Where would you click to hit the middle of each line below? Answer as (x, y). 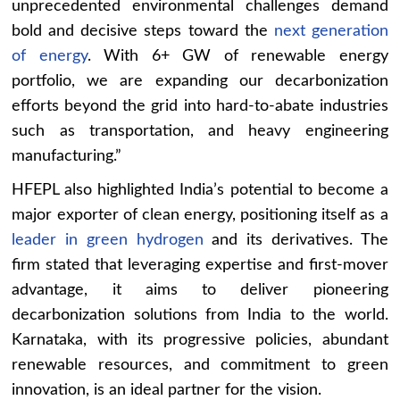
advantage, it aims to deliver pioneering (200, 290)
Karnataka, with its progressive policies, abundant (200, 340)
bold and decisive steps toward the (143, 31)
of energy (50, 56)
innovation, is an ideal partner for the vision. (167, 390)
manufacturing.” (67, 156)
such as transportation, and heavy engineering (200, 131)
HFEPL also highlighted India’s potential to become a (200, 190)
